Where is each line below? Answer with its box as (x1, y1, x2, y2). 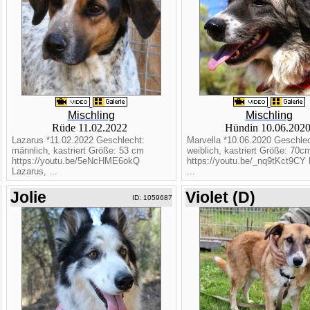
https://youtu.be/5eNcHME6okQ (11, 156, 140, 166)
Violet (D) (185, 188, 255, 206)
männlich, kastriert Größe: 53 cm (11, 145, 144, 156)
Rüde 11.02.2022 (52, 122, 130, 134)
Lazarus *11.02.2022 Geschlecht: (11, 135, 145, 145)
